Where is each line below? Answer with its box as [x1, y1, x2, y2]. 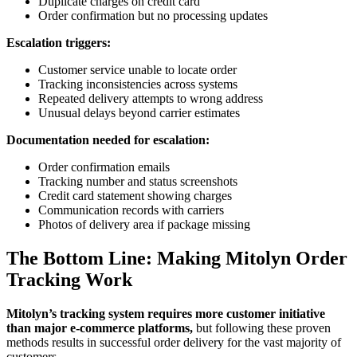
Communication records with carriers [38, 202, 224, 217]
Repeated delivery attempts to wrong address [38, 91, 263, 105]
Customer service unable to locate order [38, 62, 237, 76]
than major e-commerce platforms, [6, 320, 193, 335]
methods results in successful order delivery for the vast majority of [6, 335, 341, 349]
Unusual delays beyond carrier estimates [38, 105, 240, 120]
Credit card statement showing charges [38, 188, 232, 202]
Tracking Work [6, 269, 132, 290]
